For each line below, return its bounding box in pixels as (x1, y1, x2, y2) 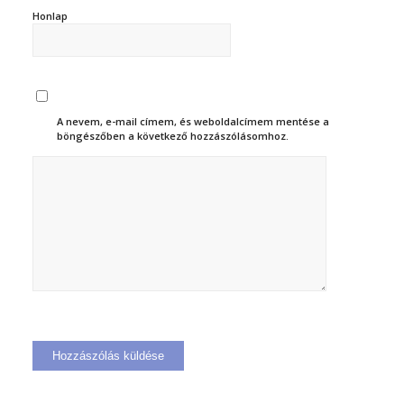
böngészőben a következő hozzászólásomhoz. (57, 128, 289, 142)
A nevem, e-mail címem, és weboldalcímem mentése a (57, 114, 330, 128)
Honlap (32, 8, 68, 23)
